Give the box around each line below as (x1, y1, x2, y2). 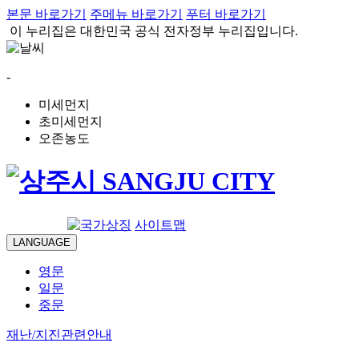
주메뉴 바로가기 (90, 7, 183, 21)
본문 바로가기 (6, 7, 87, 21)
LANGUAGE (13, 236, 71, 248)
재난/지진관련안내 (6, 327, 112, 341)
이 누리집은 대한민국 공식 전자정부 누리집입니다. (10, 24, 298, 38)
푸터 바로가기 (186, 7, 266, 21)
